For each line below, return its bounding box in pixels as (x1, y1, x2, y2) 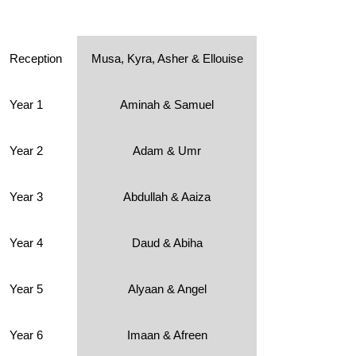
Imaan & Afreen (126, 328, 207, 342)
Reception (10, 52, 62, 65)
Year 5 (10, 282, 43, 296)
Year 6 (10, 328, 43, 342)
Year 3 (10, 190, 43, 203)
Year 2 (10, 144, 43, 157)
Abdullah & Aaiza (123, 190, 211, 203)
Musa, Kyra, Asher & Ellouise (91, 52, 243, 65)
